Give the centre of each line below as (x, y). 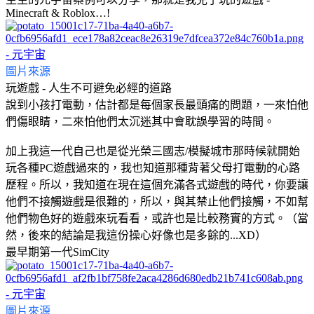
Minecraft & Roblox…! (58, 13)
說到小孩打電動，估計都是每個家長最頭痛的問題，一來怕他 (157, 104)
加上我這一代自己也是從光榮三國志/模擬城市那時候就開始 (153, 151)
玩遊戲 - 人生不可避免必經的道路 (89, 88)
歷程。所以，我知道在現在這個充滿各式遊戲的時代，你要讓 (157, 184)
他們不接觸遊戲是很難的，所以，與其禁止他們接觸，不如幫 (157, 201)
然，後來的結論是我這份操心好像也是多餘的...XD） (136, 235)
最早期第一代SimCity (57, 252)
